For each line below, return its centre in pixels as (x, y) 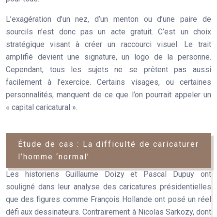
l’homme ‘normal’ (54, 157)
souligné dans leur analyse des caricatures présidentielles (108, 187)
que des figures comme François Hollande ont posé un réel (108, 199)
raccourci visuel (149, 44)
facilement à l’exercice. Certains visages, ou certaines (108, 82)
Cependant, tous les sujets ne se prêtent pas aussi (108, 70)
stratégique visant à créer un (63, 44)
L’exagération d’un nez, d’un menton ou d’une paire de (108, 19)
